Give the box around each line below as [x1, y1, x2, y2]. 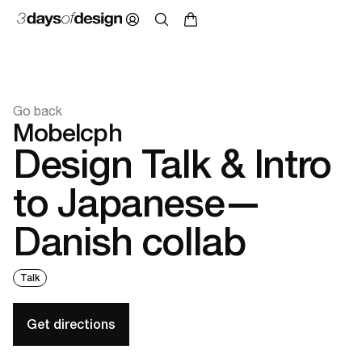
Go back [13, 103, 62, 119]
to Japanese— [13, 179, 262, 226]
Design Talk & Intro [13, 141, 331, 187]
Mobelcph [13, 118, 122, 148]
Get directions [27, 316, 116, 332]
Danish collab [13, 218, 246, 265]
